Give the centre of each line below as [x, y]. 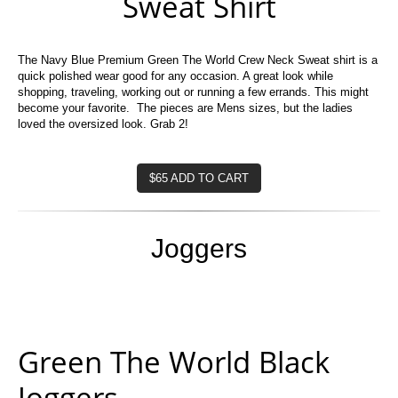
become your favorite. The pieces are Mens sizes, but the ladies [185, 107]
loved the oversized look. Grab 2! [103, 123]
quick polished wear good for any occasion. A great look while [175, 76]
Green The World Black [174, 362]
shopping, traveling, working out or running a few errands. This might [193, 92]
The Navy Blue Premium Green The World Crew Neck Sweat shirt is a [198, 60]
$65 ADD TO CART [199, 178]
